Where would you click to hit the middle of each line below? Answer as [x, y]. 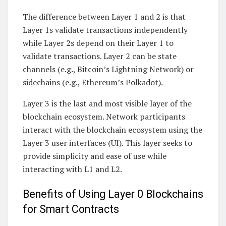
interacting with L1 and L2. [72, 169]
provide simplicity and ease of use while [95, 156]
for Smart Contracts [71, 209]
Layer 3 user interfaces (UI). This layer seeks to [107, 143]
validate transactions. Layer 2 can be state [100, 56]
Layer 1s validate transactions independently [105, 30]
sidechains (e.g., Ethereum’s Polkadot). [93, 82]
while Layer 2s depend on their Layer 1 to [98, 43]
